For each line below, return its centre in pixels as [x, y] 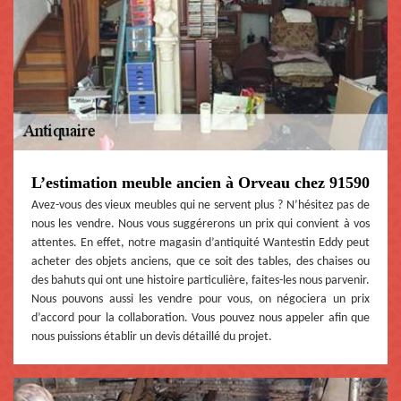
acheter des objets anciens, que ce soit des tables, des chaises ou [200, 262]
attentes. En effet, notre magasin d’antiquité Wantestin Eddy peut [200, 243]
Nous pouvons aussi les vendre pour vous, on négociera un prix [200, 300]
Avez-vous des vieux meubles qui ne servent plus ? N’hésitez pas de [200, 206]
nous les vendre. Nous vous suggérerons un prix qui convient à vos [200, 225]
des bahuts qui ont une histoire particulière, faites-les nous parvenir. [200, 281]
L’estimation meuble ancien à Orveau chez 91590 [200, 183]
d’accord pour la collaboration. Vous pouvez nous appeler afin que [200, 319]
